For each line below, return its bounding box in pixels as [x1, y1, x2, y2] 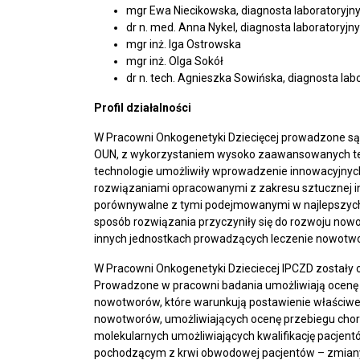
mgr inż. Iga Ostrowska [126, 38, 241, 51]
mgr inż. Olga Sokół [126, 55, 223, 67]
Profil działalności [94, 101, 191, 114]
